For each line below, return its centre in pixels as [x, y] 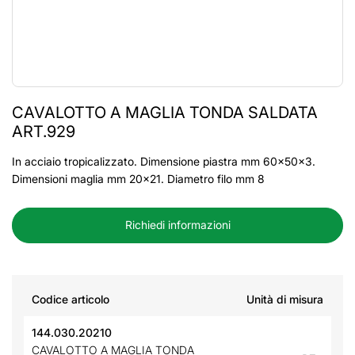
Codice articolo [71, 299]
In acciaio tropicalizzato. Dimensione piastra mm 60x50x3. [164, 161]
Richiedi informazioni [177, 225]
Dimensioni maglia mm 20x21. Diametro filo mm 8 [138, 179]
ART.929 [44, 132]
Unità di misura [285, 299]
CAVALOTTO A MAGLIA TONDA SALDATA [165, 113]
